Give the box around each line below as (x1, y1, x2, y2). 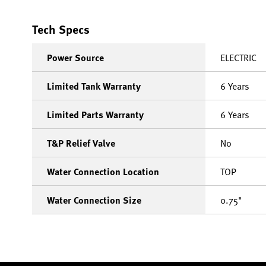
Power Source (47, 50, 104, 65)
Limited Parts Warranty (47, 107, 144, 122)
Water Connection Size (47, 193, 141, 207)
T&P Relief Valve (47, 136, 115, 150)
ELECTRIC (220, 50, 256, 64)
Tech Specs (32, 20, 90, 38)
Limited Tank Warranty (47, 79, 141, 93)
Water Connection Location (47, 164, 159, 179)
